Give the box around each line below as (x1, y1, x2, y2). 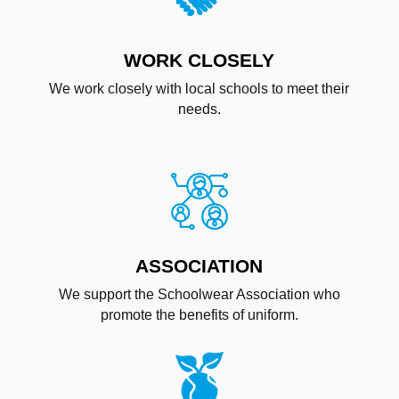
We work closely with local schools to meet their (49, 80, 350, 96)
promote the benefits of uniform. (100, 306, 298, 322)
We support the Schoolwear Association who (58, 286, 340, 302)
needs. (177, 101, 221, 117)
